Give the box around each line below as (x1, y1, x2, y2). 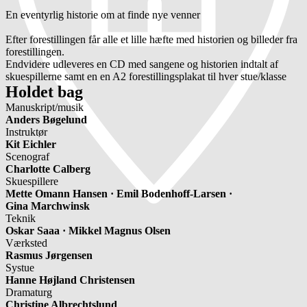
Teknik (5, 212, 36, 224)
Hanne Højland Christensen (5, 274, 135, 286)
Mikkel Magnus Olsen (69, 225, 171, 236)
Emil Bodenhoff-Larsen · (116, 188, 232, 199)
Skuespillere (5, 175, 58, 187)
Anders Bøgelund (5, 114, 87, 125)
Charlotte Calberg (5, 163, 90, 175)
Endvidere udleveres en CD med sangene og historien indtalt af (5, 58, 278, 70)
